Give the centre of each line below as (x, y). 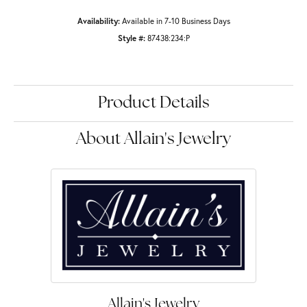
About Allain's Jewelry (153, 140)
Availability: (98, 21)
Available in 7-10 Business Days (176, 21)
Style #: (131, 38)
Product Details (153, 104)
